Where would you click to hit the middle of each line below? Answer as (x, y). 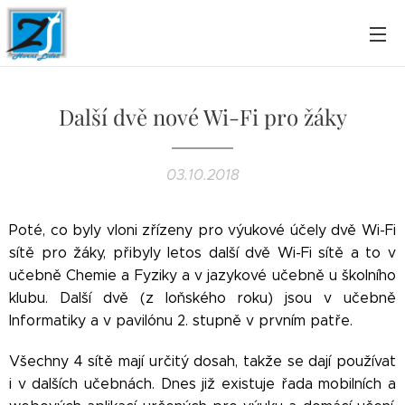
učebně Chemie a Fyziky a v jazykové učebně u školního (202, 275)
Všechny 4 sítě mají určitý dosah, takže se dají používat (202, 361)
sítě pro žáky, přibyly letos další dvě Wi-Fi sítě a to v (202, 253)
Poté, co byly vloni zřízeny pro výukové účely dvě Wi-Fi (202, 230)
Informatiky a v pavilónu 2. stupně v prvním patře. (181, 320)
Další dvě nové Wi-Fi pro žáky (202, 117)
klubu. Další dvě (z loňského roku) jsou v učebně (202, 298)
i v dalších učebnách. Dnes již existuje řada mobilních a (202, 384)
